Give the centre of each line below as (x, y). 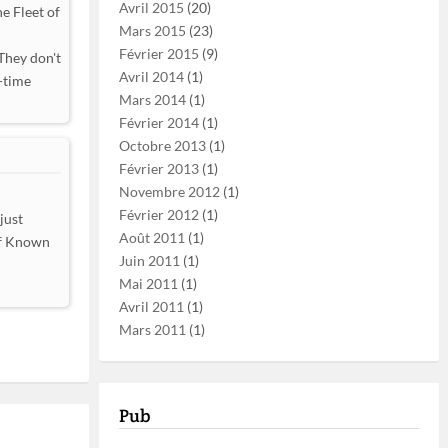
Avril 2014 (151, 76)
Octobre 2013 (162, 145)
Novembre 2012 (169, 191)
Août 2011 (152, 237)
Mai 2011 (148, 283)
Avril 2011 (151, 306)
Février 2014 (159, 122)
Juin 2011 (149, 260)
